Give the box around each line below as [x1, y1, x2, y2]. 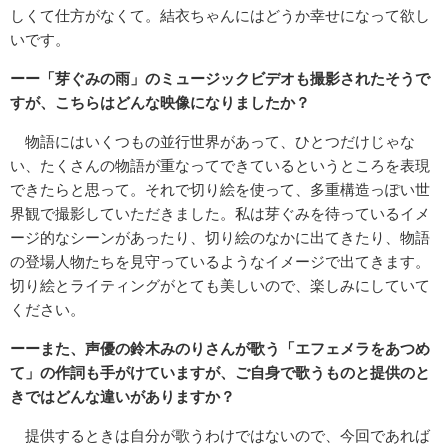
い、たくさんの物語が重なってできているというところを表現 [10, 157, 430, 175]
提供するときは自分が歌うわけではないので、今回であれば [10, 427, 430, 445]
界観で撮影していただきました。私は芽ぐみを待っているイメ [10, 205, 430, 223]
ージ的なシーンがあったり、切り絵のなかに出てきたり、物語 [10, 229, 430, 247]
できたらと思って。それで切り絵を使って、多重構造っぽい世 [10, 181, 430, 199]
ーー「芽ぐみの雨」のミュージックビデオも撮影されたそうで [10, 70, 430, 88]
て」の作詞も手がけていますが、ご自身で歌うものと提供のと [10, 364, 430, 382]
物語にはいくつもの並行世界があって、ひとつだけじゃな [10, 133, 415, 151]
